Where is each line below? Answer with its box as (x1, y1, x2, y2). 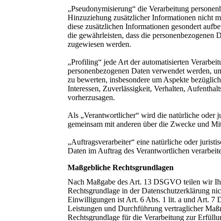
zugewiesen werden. (68, 40, 131, 49)
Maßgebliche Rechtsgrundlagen (68, 163, 174, 172)
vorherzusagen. (68, 93, 115, 102)
